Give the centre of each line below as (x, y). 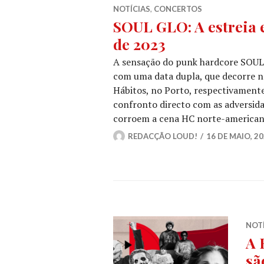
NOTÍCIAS (132, 9)
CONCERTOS (178, 9)
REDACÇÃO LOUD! (163, 136)
